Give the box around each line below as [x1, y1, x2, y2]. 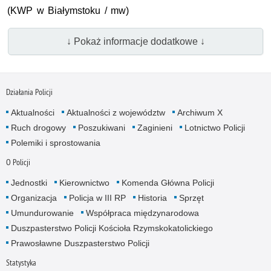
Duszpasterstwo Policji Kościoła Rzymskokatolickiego [10, 223, 213, 233]
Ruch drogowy [10, 122, 66, 132]
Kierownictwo [59, 177, 109, 188]
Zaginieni [137, 122, 172, 132]
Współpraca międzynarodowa [85, 207, 199, 218]
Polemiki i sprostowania [10, 137, 100, 148]
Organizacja [10, 192, 57, 203]
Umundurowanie [10, 207, 74, 218]
